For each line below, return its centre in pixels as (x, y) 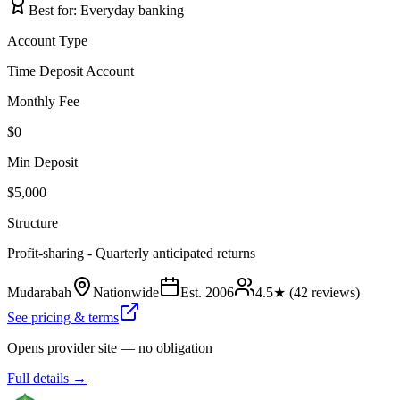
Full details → (47, 378)
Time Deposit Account (71, 71)
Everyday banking (132, 10)
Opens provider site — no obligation (110, 348)
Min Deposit (42, 162)
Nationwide (126, 292)
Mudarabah (39, 292)
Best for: (54, 10)
